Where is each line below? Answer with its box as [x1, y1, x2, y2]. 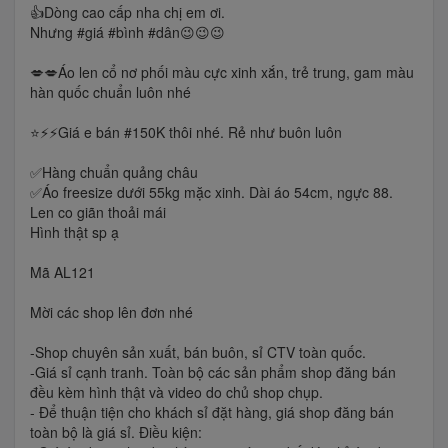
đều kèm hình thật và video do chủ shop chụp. [30, 382, 323, 403]
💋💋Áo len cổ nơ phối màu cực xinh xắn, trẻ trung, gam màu [30, 62, 414, 83]
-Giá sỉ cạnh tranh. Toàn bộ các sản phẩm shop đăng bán [30, 362, 396, 383]
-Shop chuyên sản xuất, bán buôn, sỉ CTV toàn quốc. [30, 342, 366, 363]
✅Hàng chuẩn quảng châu [30, 162, 198, 183]
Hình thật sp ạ [30, 222, 119, 243]
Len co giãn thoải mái [30, 202, 166, 223]
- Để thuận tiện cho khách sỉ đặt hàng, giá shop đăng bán [30, 402, 394, 423]
